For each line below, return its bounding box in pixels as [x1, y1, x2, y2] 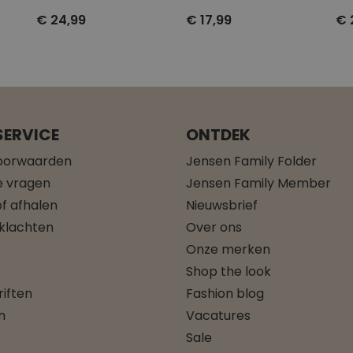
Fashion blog [186, 284, 264, 303]
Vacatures [186, 306, 251, 325]
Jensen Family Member [186, 173, 331, 192]
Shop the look [186, 262, 271, 281]
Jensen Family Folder [186, 151, 317, 170]
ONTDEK [186, 123, 251, 146]
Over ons [186, 217, 242, 236]
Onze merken [186, 240, 270, 258]
